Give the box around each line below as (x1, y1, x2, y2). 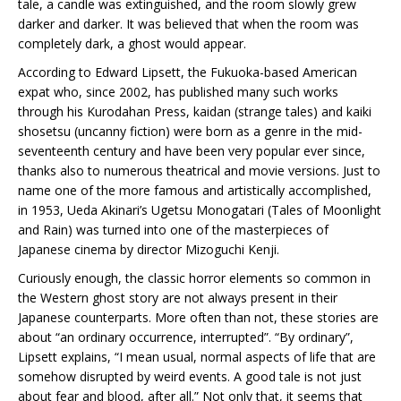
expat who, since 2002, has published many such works (18, 83, 338, 100)
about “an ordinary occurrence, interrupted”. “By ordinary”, (18, 328, 354, 346)
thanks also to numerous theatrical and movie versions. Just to (18, 162, 380, 179)
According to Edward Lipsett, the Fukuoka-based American (18, 64, 357, 81)
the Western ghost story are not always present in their (18, 289, 337, 306)
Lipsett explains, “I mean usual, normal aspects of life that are (18, 348, 376, 365)
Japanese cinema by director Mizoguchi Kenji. (18, 241, 279, 258)
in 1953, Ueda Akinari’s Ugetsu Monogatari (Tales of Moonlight (18, 201, 381, 218)
